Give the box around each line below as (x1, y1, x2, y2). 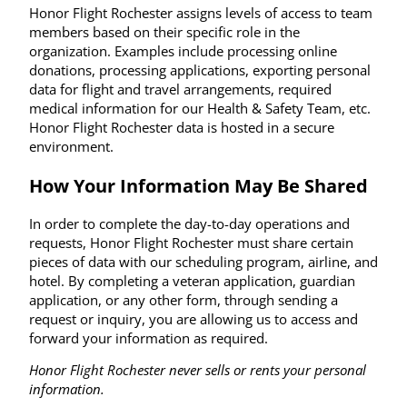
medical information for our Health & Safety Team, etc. (29, 98, 371, 117)
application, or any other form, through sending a (29, 290, 338, 309)
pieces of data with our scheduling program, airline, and (29, 252, 378, 271)
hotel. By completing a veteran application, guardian (29, 271, 355, 290)
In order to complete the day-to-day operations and (29, 213, 350, 233)
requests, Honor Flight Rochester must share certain (29, 233, 353, 252)
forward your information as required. (29, 328, 272, 347)
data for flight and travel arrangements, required (29, 79, 332, 98)
